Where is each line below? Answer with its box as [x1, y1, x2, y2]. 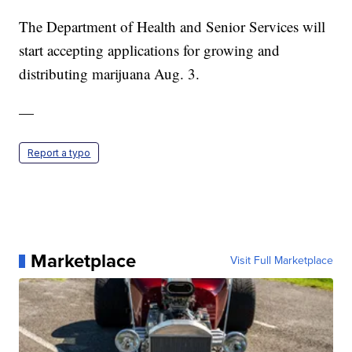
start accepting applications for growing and [19, 40, 280, 60]
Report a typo [27, 147, 91, 159]
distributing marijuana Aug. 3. [19, 64, 200, 84]
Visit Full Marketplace [229, 252, 333, 269]
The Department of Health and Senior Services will [19, 16, 326, 37]
